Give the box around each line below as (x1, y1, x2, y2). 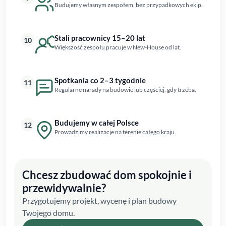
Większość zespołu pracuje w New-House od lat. (54, 43, 181, 51)
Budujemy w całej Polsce (54, 118, 139, 127)
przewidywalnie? (22, 181, 106, 195)
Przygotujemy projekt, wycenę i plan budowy (22, 196, 177, 205)
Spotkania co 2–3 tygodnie (54, 76, 146, 85)
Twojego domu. (22, 208, 75, 217)
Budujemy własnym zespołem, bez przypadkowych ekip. (54, 1, 203, 9)
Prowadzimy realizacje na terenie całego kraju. (54, 128, 176, 136)
